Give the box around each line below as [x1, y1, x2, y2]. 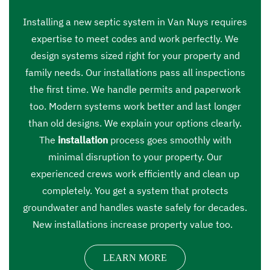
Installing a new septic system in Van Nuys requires [23, 16, 247, 28]
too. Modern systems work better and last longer [29, 100, 241, 112]
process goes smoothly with [107, 134, 231, 146]
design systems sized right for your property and [30, 49, 240, 61]
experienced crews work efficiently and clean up [31, 168, 239, 180]
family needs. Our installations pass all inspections [25, 66, 245, 78]
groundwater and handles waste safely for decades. [23, 201, 247, 213]
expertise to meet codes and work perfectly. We [31, 33, 239, 45]
